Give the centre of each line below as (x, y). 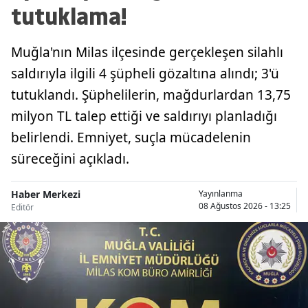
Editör (22, 207)
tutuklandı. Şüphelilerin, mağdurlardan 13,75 (151, 95)
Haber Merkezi (46, 194)
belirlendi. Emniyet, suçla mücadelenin (131, 137)
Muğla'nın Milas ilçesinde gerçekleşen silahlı (147, 52)
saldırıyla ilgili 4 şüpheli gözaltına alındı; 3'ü (145, 73)
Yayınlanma (221, 194)
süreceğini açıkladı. (70, 158)
